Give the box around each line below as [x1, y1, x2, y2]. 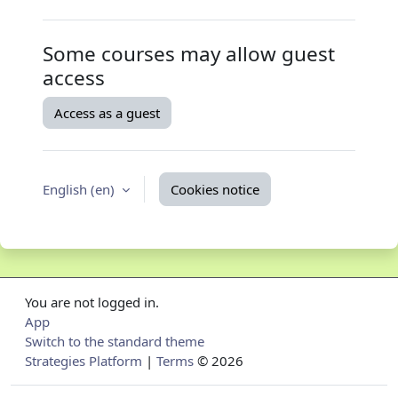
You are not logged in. [25, 293, 159, 312]
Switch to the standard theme [25, 332, 204, 351]
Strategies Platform [25, 352, 142, 370]
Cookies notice [171, 180, 259, 199]
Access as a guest [54, 104, 160, 123]
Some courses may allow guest [43, 40, 335, 68]
